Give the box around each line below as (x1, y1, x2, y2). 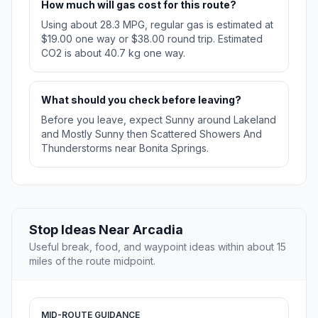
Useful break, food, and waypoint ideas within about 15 (29, 241, 286, 253)
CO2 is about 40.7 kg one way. (41, 47, 185, 60)
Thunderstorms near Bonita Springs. (41, 142, 209, 155)
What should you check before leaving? (41, 94, 241, 106)
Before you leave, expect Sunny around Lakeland (41, 114, 276, 126)
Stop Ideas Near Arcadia (29, 222, 183, 238)
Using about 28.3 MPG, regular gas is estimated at (41, 18, 273, 31)
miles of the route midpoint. (29, 255, 155, 268)
